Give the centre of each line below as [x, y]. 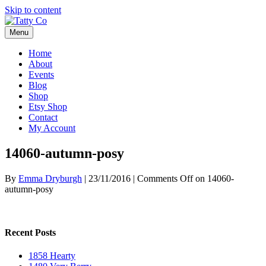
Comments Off [165, 178]
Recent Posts [30, 233]
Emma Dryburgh [50, 178]
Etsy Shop [48, 107]
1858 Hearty [52, 256]
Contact [43, 117]
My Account [52, 128]
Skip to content [33, 10]
